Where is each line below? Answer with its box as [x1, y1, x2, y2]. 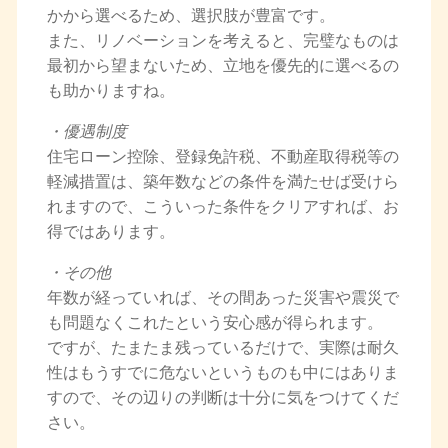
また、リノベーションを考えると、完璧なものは [46, 32, 399, 49]
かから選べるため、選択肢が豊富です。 [46, 7, 335, 24]
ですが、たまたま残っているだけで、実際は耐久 [46, 339, 399, 356]
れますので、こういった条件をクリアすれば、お [46, 198, 399, 215]
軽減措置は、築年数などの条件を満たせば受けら [46, 173, 399, 190]
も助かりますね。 [46, 82, 175, 99]
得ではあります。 [46, 223, 175, 240]
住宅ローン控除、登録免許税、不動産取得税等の [46, 148, 399, 165]
